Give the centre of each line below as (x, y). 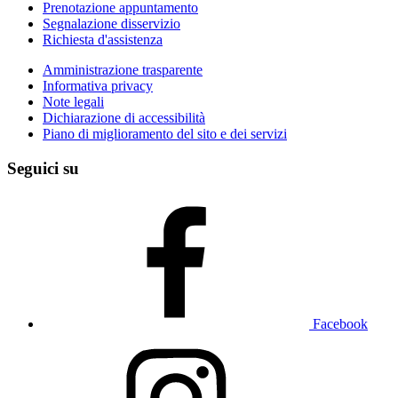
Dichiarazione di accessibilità (124, 118)
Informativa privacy (98, 86)
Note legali (73, 102)
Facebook (340, 323)
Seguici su (43, 168)
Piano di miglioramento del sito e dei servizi (165, 134)
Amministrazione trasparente (123, 70)
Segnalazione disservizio (111, 24)
